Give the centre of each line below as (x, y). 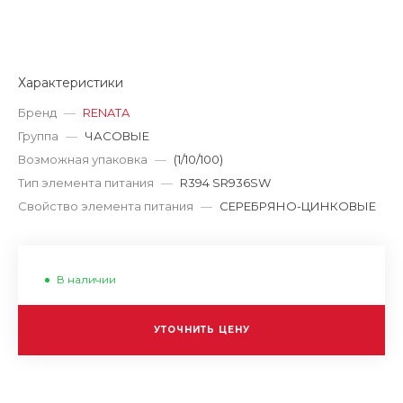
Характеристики (71, 83)
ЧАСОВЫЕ (117, 136)
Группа (38, 136)
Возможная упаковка (83, 159)
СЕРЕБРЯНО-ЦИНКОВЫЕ (298, 206)
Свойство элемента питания (106, 206)
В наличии (86, 279)
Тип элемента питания (86, 183)
